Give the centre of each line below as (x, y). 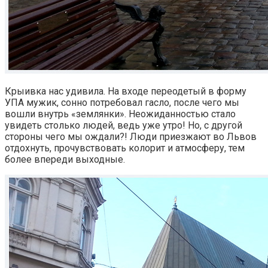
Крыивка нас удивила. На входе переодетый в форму (126, 91)
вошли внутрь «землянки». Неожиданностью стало (120, 114)
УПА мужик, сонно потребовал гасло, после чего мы (122, 102)
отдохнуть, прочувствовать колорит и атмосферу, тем (125, 148)
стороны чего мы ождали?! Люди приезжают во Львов (131, 136)
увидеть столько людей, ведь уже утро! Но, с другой (124, 125)
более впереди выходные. (65, 159)
